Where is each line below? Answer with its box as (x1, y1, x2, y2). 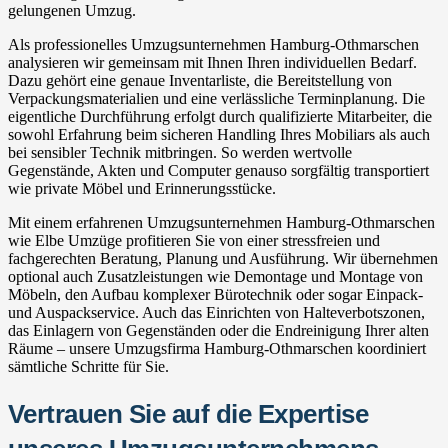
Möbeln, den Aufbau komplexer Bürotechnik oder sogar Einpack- (8, 285, 423, 303)
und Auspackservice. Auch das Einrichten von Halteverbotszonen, (8, 303, 425, 321)
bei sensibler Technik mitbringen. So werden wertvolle (8, 143, 352, 161)
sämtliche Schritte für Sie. (8, 357, 169, 375)
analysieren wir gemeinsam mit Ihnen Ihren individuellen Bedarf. (8, 53, 417, 71)
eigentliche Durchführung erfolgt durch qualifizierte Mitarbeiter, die (8, 107, 432, 125)
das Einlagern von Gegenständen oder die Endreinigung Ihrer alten (8, 321, 429, 339)
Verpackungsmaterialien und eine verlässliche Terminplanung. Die (8, 89, 425, 107)
